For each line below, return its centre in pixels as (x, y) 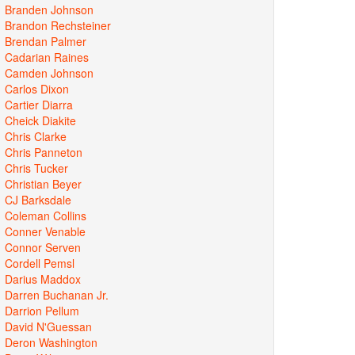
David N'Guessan (48, 326)
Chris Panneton (44, 152)
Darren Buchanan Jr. (57, 294)
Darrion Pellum (42, 310)
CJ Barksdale (38, 199)
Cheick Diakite (40, 120)
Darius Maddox (43, 279)
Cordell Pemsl (40, 263)
